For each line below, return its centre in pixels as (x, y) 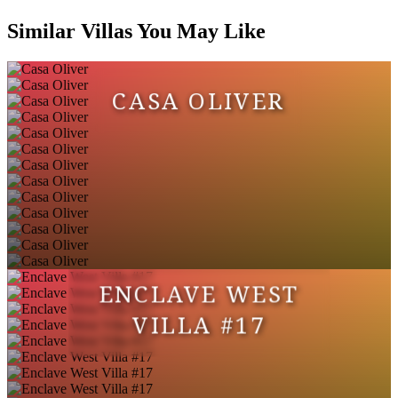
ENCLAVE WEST (199, 294)
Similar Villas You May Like (136, 31)
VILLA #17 (199, 324)
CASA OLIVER (199, 101)
